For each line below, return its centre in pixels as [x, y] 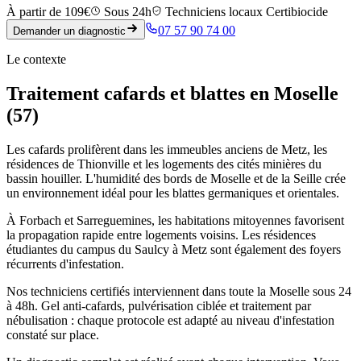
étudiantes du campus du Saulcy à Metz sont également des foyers [174, 249]
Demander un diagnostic [69, 31]
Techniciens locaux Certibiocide [245, 11]
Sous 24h [126, 11]
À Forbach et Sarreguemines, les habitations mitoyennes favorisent [175, 220]
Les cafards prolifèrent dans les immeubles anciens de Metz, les [167, 149]
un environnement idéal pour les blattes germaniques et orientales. [173, 193]
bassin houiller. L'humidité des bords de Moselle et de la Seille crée [176, 178]
